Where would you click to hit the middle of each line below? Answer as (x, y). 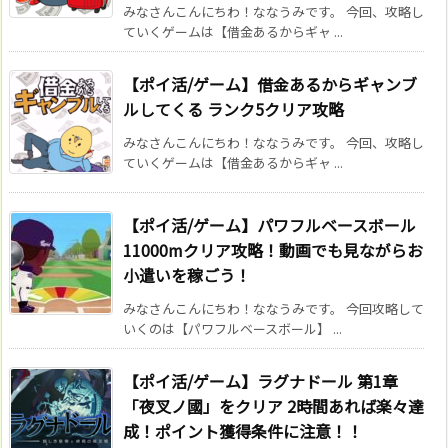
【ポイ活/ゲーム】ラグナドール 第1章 (260, 381)
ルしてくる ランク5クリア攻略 (233, 109)
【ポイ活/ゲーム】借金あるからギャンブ (270, 84)
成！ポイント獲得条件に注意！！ (243, 431)
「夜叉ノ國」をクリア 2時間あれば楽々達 (273, 406)
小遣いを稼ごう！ (187, 275)
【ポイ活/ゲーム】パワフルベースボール (269, 225)
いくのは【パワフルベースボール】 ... (232, 329)
